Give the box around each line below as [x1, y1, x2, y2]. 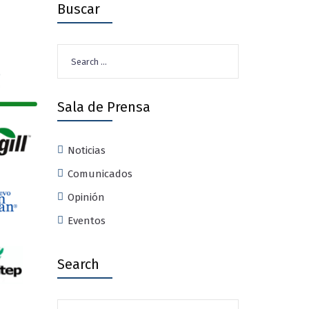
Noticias [67, 144, 106, 157]
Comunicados [67, 168, 132, 180]
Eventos [67, 215, 106, 227]
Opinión [67, 191, 105, 203]
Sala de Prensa [57, 99, 150, 115]
